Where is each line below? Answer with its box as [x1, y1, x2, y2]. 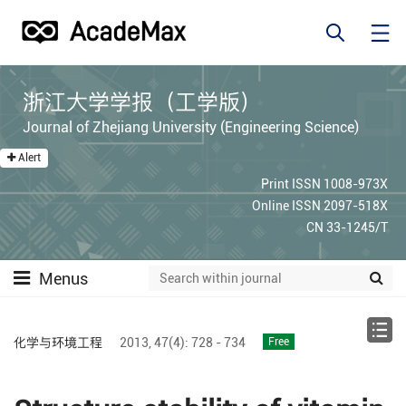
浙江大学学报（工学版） [23, 89, 263, 115]
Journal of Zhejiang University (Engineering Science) [23, 118, 360, 136]
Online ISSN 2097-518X [252, 198, 388, 213]
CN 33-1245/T [306, 219, 388, 235]
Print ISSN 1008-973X [261, 176, 388, 191]
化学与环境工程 [14, 335, 102, 350]
